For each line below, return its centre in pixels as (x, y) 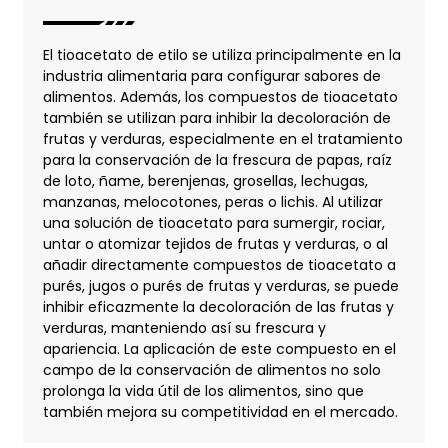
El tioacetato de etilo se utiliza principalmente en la (221, 54)
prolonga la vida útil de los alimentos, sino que (203, 390)
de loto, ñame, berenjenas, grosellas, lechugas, (205, 180)
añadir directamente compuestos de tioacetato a (219, 264)
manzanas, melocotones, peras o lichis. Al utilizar (212, 201)
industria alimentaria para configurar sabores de (211, 75)
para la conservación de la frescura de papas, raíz (217, 159)
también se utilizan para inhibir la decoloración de (216, 117)
